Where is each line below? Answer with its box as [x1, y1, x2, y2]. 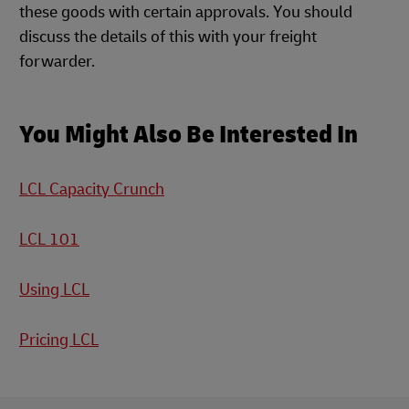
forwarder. [19, 51, 95, 72]
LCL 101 [19, 229, 79, 250]
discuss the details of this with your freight [19, 26, 317, 47]
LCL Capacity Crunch [19, 179, 164, 200]
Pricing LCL [19, 330, 99, 351]
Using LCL [19, 279, 89, 300]
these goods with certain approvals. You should [19, 2, 352, 23]
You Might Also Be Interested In [19, 119, 358, 151]
